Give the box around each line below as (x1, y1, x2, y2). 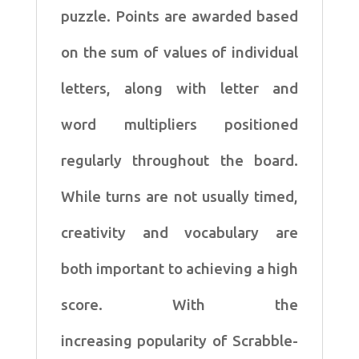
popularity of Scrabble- (137, 332, 299, 349)
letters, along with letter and (60, 79, 299, 97)
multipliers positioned (123, 115, 299, 133)
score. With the (60, 296, 299, 313)
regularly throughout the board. (60, 151, 299, 169)
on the (60, 43, 111, 61)
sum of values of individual (111, 43, 299, 61)
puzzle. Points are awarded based (60, 7, 299, 25)
